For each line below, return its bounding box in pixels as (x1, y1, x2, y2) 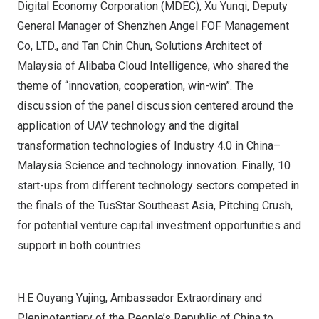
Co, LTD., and (17, 39, 82, 53)
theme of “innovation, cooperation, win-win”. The (17, 79, 253, 93)
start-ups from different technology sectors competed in (17, 179, 299, 192)
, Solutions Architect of (150, 39, 263, 53)
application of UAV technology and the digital (17, 119, 239, 132)
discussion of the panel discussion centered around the (17, 99, 293, 113)
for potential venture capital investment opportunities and (17, 219, 301, 232)
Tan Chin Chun (82, 39, 150, 53)
